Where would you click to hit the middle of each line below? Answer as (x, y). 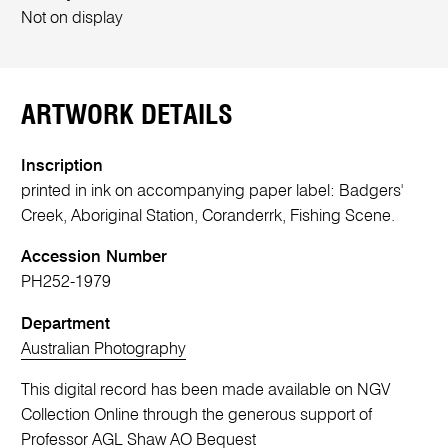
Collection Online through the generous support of (197, 416)
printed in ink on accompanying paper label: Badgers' (212, 191)
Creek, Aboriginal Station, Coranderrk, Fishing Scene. (208, 216)
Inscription (62, 166)
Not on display (72, 19)
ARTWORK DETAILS (127, 115)
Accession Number (94, 258)
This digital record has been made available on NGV (206, 391)
